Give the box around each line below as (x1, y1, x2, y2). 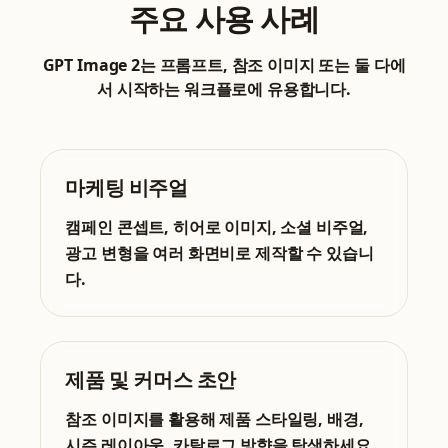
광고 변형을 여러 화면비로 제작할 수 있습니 (65, 242, 374, 265)
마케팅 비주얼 (65, 174, 188, 202)
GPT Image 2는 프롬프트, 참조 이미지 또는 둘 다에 (42, 54, 406, 77)
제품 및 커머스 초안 (65, 366, 236, 394)
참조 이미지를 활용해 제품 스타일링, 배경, (65, 408, 364, 431)
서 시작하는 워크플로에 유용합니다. (97, 78, 351, 101)
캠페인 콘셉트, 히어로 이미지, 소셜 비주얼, (65, 216, 369, 239)
